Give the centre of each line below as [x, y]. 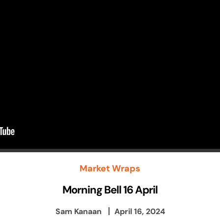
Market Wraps [110, 168]
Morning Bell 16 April [110, 189]
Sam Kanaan [78, 211]
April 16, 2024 [139, 211]
